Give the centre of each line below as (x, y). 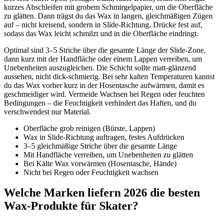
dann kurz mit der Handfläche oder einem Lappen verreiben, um (103, 59)
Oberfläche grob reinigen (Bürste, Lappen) (89, 128)
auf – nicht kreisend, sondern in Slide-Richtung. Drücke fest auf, (103, 24)
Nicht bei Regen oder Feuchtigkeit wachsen (91, 172)
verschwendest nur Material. (47, 111)
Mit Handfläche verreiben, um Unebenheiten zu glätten (108, 154)
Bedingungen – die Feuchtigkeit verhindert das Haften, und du (100, 103)
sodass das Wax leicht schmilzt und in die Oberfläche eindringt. (101, 33)
